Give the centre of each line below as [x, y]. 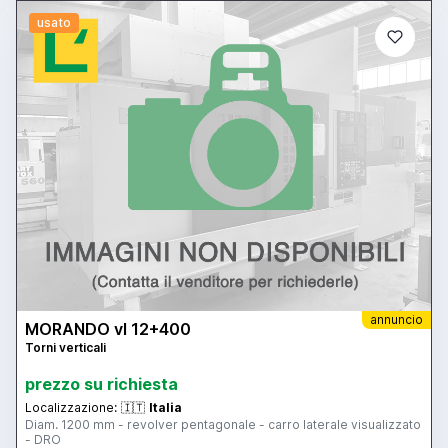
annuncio [396, 319]
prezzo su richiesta [101, 383]
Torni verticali [65, 347]
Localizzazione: [71, 407]
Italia [165, 407]
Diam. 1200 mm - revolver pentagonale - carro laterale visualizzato [223, 424]
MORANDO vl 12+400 [108, 328]
